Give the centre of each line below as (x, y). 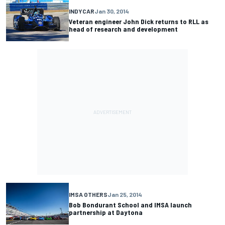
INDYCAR (82, 11)
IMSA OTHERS (88, 195)
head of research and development (123, 29)
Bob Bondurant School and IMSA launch (130, 205)
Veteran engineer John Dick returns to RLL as (139, 22)
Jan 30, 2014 (112, 11)
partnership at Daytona (106, 212)
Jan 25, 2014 (125, 195)
